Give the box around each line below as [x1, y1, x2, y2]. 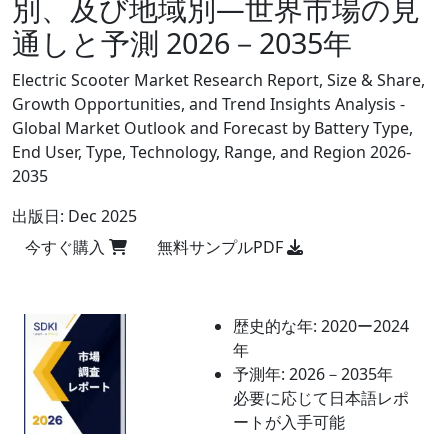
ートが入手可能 [232, 411, 345, 433]
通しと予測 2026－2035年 [12, 23, 352, 62]
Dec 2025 [68, 205, 137, 227]
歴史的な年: [232, 315, 317, 337]
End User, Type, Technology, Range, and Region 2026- [12, 141, 411, 163]
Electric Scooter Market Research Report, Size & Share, [12, 69, 425, 91]
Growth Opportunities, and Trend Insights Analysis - [12, 93, 405, 115]
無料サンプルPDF [157, 236, 287, 258]
